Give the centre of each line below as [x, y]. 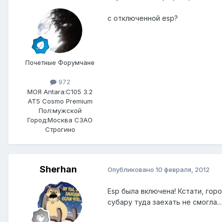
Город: [37, 120]
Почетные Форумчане [60, 63]
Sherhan [58, 169]
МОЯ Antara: [47, 91]
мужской [67, 110]
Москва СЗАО [70, 120]
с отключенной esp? [143, 18]
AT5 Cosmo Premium [60, 101]
